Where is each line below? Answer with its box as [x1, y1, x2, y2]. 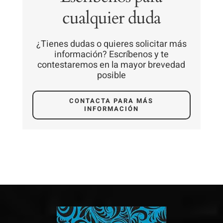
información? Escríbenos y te [54, 47, 169, 61]
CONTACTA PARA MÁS [69, 96, 154, 106]
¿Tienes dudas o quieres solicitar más [36, 37, 187, 51]
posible [97, 68, 126, 82]
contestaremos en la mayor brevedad [37, 58, 186, 72]
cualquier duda [62, 6, 161, 29]
